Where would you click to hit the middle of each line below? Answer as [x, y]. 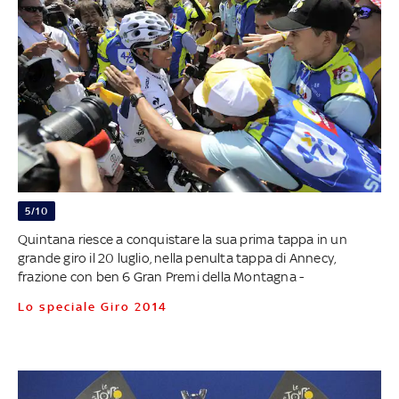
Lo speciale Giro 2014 [96, 306]
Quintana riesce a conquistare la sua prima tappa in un [182, 239]
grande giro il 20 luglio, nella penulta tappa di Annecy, [177, 257]
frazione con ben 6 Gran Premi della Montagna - [161, 276]
